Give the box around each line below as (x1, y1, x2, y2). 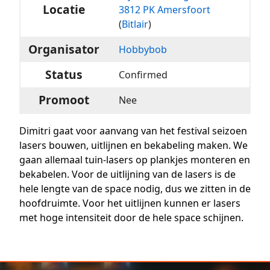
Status (45, 66, 83, 83)
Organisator (28, 40, 99, 57)
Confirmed (119, 67, 168, 81)
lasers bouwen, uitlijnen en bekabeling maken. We (19, 138, 248, 152)
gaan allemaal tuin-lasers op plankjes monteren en (19, 152, 250, 166)
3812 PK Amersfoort (119, 2, 211, 16)
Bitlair (122, 17, 149, 31)
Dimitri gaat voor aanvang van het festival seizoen (19, 124, 247, 137)
